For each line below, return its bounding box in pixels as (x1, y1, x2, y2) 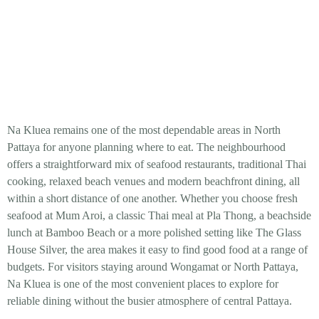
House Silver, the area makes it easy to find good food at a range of (7, 243, 308, 256)
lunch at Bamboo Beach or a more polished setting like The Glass (7, 226, 301, 239)
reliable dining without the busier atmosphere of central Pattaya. (7, 294, 292, 307)
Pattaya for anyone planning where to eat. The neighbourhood (7, 140, 286, 153)
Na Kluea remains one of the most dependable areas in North (7, 123, 281, 136)
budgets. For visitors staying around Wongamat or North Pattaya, (7, 260, 298, 273)
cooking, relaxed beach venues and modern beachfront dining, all (7, 174, 300, 187)
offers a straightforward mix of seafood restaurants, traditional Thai (7, 157, 306, 170)
